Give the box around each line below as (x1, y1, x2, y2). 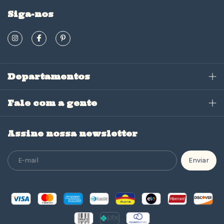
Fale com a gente (7, 98, 97, 108)
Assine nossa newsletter (7, 128, 137, 139)
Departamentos (7, 71, 90, 82)
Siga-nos (7, 9, 53, 19)
